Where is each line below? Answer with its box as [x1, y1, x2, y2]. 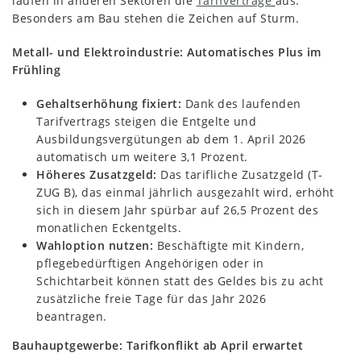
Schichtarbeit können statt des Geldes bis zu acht [36, 272, 324, 288]
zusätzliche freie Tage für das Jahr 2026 [36, 290, 266, 306]
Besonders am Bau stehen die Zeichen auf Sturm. [12, 10, 299, 26]
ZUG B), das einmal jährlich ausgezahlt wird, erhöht [36, 184, 334, 200]
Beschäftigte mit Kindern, [153, 237, 304, 253]
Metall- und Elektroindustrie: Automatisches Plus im [12, 44, 322, 60]
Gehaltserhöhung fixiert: [36, 95, 181, 111]
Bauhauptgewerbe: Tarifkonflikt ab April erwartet [12, 337, 303, 353]
